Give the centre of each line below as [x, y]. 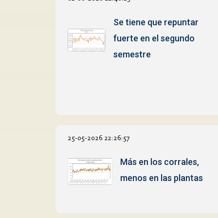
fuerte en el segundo [154, 38]
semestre [132, 54]
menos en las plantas [162, 178]
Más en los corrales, [160, 162]
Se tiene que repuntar [156, 22]
